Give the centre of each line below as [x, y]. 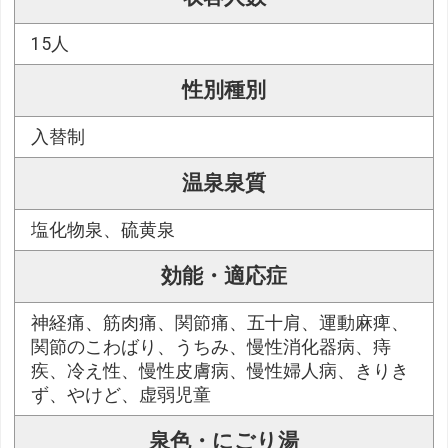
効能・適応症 [224, 276]
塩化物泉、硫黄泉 [103, 230]
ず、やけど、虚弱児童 [121, 395]
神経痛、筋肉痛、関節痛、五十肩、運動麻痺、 [220, 323]
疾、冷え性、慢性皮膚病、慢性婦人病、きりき [220, 371]
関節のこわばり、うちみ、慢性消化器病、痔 [211, 347]
